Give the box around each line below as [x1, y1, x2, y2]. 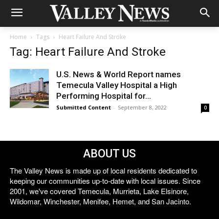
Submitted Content [56, 104, 111, 111]
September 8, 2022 [118, 104, 167, 111]
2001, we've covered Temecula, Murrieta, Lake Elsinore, [10, 186, 189, 196]
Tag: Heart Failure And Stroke [10, 45, 166, 59]
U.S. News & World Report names [56, 69, 181, 79]
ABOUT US [83, 147, 136, 160]
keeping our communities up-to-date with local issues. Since [10, 175, 200, 186]
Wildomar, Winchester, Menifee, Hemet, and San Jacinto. [10, 196, 191, 206]
